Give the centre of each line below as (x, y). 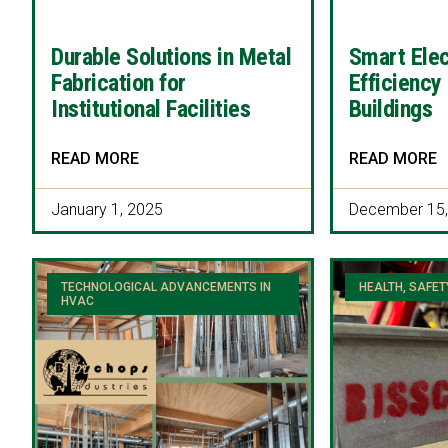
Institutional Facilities (151, 108)
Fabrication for (118, 82)
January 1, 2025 (107, 209)
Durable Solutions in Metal (171, 56)
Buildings (390, 108)
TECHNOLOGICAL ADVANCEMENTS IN (166, 287)
